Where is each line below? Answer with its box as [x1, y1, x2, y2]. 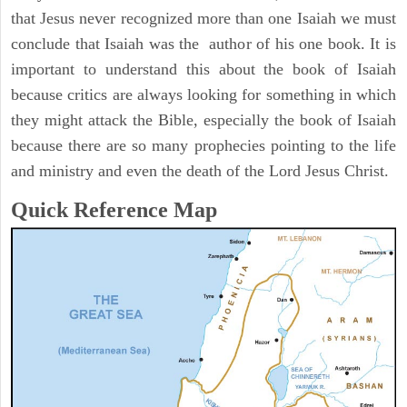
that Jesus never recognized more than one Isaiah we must [11, 9, 396, 28]
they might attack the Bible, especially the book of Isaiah [11, 111, 396, 130]
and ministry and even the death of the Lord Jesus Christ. [11, 162, 389, 181]
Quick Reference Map [11, 198, 217, 223]
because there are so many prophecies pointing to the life [11, 136, 396, 155]
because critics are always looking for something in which [11, 85, 396, 104]
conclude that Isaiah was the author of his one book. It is [11, 35, 396, 54]
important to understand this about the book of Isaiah [11, 60, 396, 79]
